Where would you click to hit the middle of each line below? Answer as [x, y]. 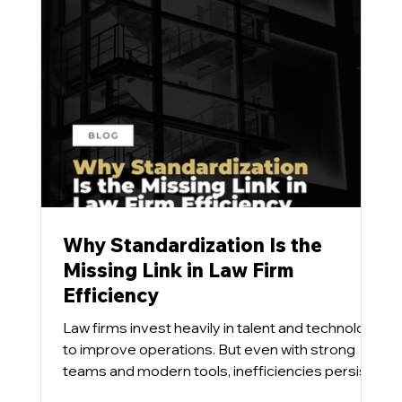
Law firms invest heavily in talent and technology [222, 327]
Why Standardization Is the [192, 245]
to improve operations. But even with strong [209, 349]
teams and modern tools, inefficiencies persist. [218, 370]
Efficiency [110, 295]
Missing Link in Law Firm [178, 270]
